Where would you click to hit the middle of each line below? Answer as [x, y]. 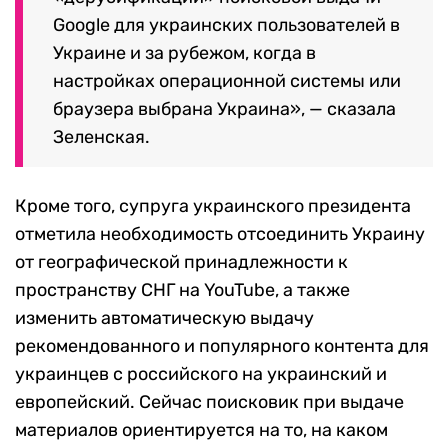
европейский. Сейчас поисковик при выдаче [209, 401]
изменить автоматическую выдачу [164, 317]
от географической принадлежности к [181, 261]
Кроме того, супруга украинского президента [213, 205]
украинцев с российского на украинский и [201, 373]
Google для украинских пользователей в [226, 24]
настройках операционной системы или [227, 80]
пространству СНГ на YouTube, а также [182, 289]
